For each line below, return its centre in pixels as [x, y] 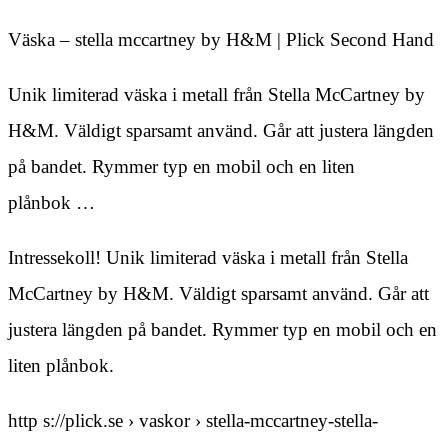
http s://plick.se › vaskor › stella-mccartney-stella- [193, 421]
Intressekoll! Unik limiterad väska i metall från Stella [208, 258]
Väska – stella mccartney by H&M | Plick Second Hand [221, 40]
